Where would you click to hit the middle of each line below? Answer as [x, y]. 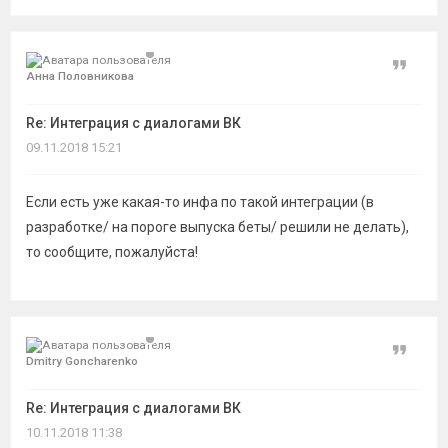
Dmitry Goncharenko [82, 361]
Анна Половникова [80, 76]
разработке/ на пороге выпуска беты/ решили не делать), [217, 227]
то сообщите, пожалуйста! [112, 252]
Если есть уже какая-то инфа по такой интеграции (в [200, 202]
